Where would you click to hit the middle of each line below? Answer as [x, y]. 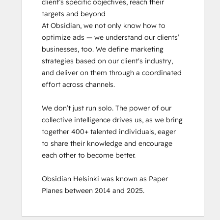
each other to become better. [89, 155]
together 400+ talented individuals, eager [109, 132]
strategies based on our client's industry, [107, 61]
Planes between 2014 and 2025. [93, 191]
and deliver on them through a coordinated [112, 73]
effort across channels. [78, 84]
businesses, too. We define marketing [103, 49]
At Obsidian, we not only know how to [104, 26]
